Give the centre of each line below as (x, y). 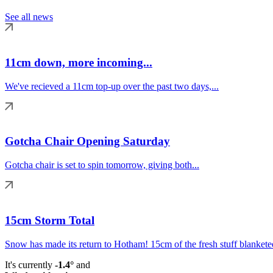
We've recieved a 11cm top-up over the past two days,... (112, 86)
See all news (29, 17)
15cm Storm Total (50, 220)
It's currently (30, 264)
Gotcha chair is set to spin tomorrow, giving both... (102, 165)
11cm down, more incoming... (79, 62)
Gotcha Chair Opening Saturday (87, 141)
